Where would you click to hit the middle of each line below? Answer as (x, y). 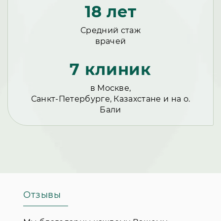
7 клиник (110, 70)
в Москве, (110, 88)
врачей (110, 41)
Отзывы (42, 195)
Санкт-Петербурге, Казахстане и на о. (110, 99)
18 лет (110, 12)
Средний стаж (110, 31)
